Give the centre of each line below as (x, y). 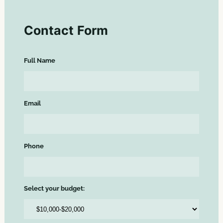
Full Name (39, 61)
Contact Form (66, 30)
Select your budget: (54, 189)
